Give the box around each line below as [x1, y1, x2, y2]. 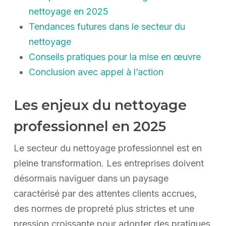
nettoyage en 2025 [28, 6, 108, 17]
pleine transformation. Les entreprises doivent [13, 158, 204, 169]
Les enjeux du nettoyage [13, 97, 187, 114]
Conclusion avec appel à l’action [28, 67, 163, 78]
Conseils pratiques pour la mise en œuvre [28, 51, 201, 63]
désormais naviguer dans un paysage [13, 173, 168, 184]
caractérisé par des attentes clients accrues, [13, 188, 197, 199]
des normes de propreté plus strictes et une [13, 203, 194, 214]
